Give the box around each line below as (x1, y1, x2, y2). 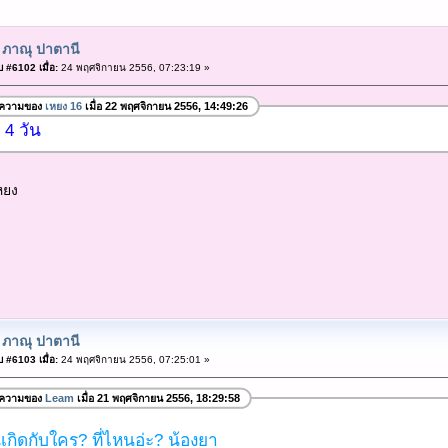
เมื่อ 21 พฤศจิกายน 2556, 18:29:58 (73, 392, 240, 405)
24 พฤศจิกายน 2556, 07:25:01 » (57, 353, 210, 365)
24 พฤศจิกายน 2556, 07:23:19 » (57, 61, 210, 73)
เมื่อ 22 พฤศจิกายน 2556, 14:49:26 (81, 100, 248, 113)
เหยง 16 (44, 100, 82, 113)
